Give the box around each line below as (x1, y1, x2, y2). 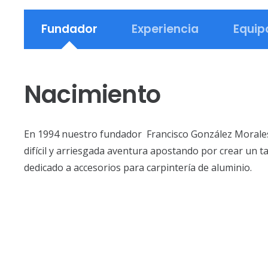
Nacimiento (24, 78, 160, 112)
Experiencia (132, 21, 199, 38)
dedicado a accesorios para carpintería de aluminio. (24, 161, 252, 175)
